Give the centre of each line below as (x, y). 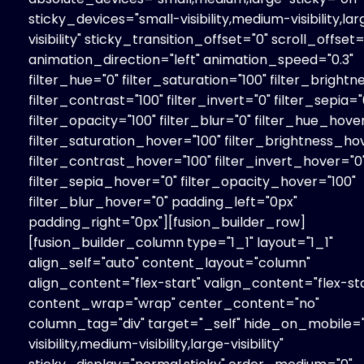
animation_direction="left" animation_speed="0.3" (191, 59)
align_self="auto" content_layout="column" (169, 262)
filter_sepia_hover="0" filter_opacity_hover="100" (192, 181)
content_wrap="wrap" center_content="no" (174, 303)
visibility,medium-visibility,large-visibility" (156, 344)
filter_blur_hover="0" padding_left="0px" (163, 201)
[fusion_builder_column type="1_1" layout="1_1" (181, 242)
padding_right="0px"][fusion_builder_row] (167, 222)
